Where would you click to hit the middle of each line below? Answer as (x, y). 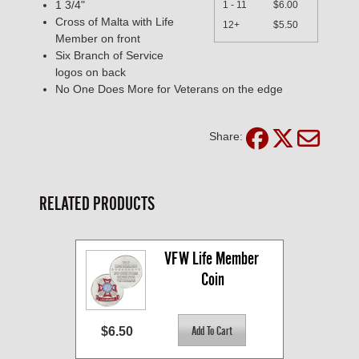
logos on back (91, 73)
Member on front (98, 39)
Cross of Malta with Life (115, 22)
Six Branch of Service (109, 56)
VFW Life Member (211, 259)
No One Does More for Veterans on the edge (169, 89)
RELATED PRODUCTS (97, 204)
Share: (226, 137)
